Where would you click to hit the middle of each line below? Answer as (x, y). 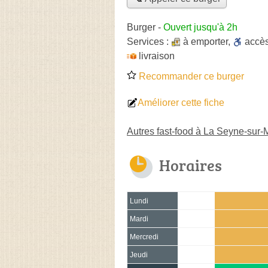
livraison (157, 56)
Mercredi (144, 237)
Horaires (191, 165)
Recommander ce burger (190, 76)
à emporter (205, 41)
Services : (149, 41)
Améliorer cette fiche (181, 102)
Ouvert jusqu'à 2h (200, 27)
